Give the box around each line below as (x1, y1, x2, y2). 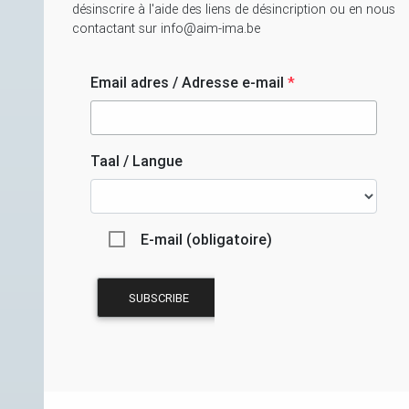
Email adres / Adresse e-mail (90, 73, 288, 92)
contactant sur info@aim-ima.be (72, 20, 260, 37)
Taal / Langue (90, 152, 183, 171)
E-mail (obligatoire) (141, 230, 272, 249)
